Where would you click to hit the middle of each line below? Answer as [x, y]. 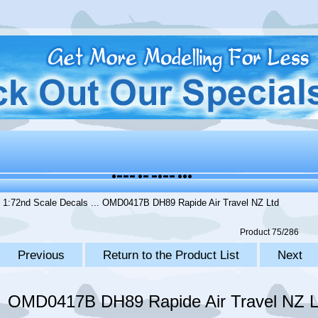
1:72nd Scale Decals [46, 203]
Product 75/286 [269, 232]
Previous [41, 255]
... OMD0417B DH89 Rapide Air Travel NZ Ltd [184, 203]
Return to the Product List [171, 255]
